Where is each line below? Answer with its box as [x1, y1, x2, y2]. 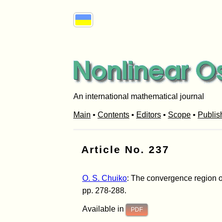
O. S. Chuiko [82, 173, 127, 182]
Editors [136, 110, 161, 119]
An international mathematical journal [73, 92, 204, 101]
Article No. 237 [81, 143, 169, 155]
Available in [82, 204, 126, 213]
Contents [97, 110, 129, 119]
